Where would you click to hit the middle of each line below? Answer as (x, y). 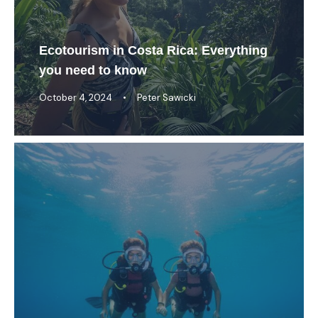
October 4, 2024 (76, 97)
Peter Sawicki (166, 97)
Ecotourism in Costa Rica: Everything (153, 50)
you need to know (93, 70)
